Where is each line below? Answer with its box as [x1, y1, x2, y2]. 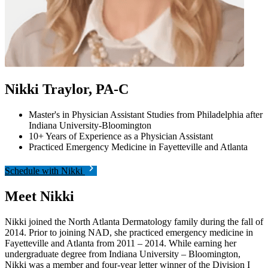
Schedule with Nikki [5, 165, 85, 176]
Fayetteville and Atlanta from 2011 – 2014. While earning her [5, 237, 236, 248]
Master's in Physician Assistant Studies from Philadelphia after [29, 109, 263, 120]
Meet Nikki [5, 188, 74, 204]
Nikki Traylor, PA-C [5, 81, 129, 97]
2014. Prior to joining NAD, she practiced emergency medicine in [5, 227, 253, 237]
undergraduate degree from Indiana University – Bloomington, [5, 248, 240, 259]
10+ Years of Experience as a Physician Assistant [29, 130, 213, 141]
